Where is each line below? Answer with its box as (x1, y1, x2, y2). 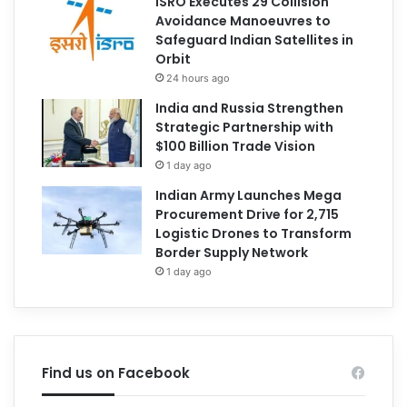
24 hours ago (166, 71, 231, 84)
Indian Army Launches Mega (155, 185, 342, 204)
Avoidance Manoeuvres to (155, 11, 332, 30)
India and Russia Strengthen (155, 98, 344, 117)
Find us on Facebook (42, 362, 191, 382)
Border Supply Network (155, 243, 309, 262)
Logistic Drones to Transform (155, 223, 352, 243)
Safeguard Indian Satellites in (155, 30, 354, 49)
